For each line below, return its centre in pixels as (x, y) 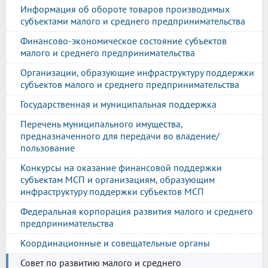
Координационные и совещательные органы (115, 243)
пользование (48, 148)
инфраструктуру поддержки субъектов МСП (112, 191)
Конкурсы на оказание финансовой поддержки (121, 167)
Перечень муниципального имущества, (102, 124)
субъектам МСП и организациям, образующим (118, 179)
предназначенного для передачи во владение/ (120, 136)
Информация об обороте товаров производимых (125, 9)
